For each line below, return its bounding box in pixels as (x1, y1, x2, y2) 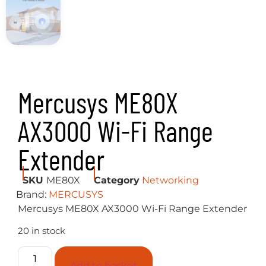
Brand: (15, 189, 49, 201)
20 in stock (18, 226, 65, 237)
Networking (142, 175, 199, 186)
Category (94, 175, 140, 186)
